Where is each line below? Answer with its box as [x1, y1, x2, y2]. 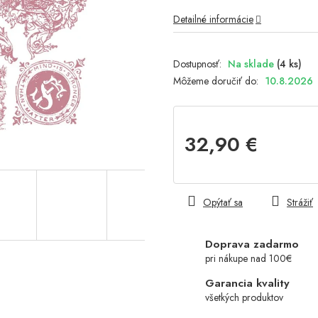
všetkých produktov [205, 290, 283, 305]
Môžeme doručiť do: [173, 74, 258, 89]
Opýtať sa [203, 195, 243, 210]
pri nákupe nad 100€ [205, 251, 292, 266]
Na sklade [228, 57, 277, 72]
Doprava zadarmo [205, 236, 299, 253]
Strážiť [287, 195, 313, 210]
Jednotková [184, 160, 229, 175]
